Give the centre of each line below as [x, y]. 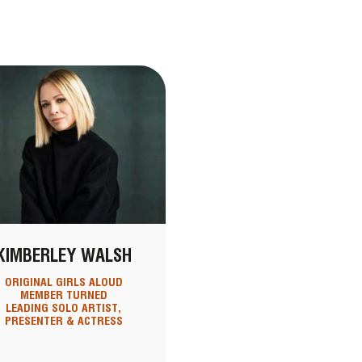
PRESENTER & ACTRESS [63, 321]
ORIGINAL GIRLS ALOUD [63, 282]
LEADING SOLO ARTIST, [63, 308]
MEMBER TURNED [63, 295]
